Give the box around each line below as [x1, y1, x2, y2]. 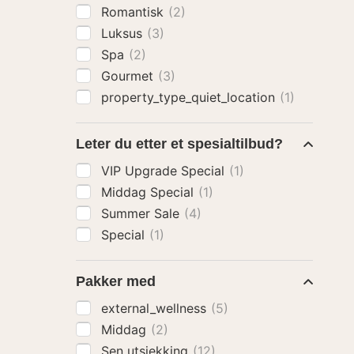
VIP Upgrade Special [101, 163, 228, 179]
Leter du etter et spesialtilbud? [76, 136, 283, 152]
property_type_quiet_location [101, 89, 279, 105]
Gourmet [101, 68, 157, 84]
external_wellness [101, 300, 210, 316]
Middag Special [101, 184, 198, 200]
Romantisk [101, 4, 168, 20]
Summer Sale [101, 205, 183, 221]
